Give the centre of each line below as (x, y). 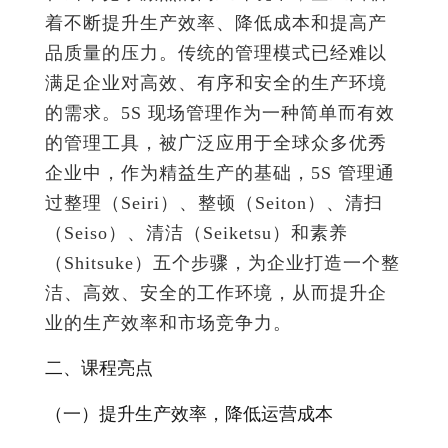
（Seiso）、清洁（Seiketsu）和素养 (196, 232)
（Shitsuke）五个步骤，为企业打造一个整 (222, 262)
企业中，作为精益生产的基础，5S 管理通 (220, 172)
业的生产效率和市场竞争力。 (168, 322)
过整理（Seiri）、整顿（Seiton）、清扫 (214, 202)
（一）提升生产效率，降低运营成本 (189, 413)
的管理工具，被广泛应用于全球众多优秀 (216, 142)
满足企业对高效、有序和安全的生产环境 (216, 82)
